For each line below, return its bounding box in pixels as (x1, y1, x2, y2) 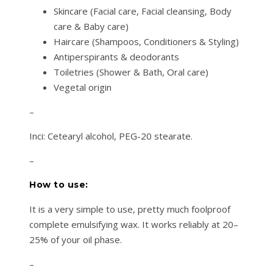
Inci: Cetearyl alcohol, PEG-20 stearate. (29, 130, 193, 143)
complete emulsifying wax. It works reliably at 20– (29, 218, 238, 231)
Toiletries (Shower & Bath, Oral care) (54, 66, 208, 79)
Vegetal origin (54, 81, 112, 94)
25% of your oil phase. (29, 233, 122, 246)
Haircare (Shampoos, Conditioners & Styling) (54, 35, 239, 48)
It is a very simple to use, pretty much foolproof (29, 203, 230, 216)
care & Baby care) (54, 20, 129, 33)
